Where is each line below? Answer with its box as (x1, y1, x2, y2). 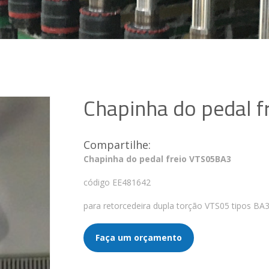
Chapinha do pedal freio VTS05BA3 (83, 153, 231, 165)
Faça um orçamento (95, 232, 182, 243)
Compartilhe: (83, 138, 151, 152)
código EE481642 (83, 177, 151, 188)
